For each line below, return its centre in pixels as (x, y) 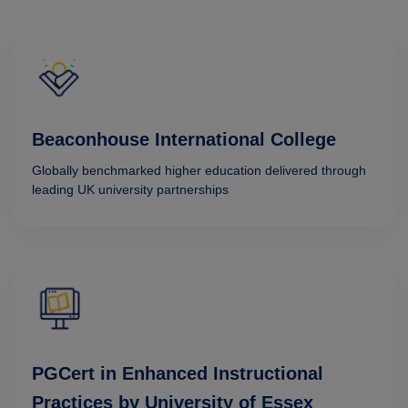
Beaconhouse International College (184, 140)
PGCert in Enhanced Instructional (178, 374)
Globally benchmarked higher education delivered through (199, 171)
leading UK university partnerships (130, 190)
